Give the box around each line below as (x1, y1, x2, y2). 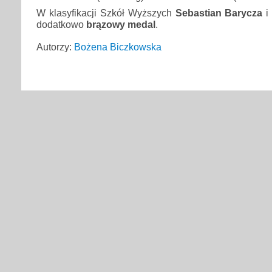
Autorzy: (36, 41, 74, 52)
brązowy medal (86, 18, 155, 30)
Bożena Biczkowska (74, 41, 161, 52)
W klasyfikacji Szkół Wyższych (36, 7, 175, 18)
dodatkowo (36, 18, 86, 30)
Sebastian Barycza (175, 7, 263, 18)
